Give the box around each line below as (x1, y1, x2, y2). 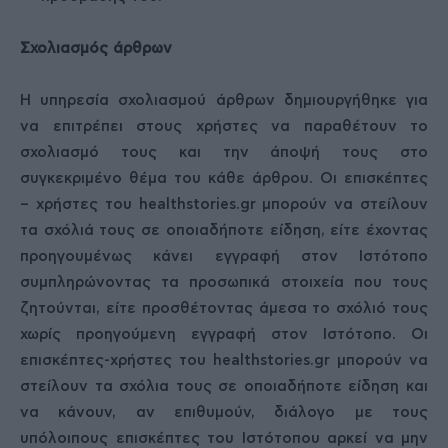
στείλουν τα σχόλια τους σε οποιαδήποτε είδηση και (20, 379, 428, 394)
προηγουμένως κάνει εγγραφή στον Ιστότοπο (20, 249, 428, 264)
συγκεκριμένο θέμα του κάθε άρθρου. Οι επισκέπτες (20, 171, 428, 186)
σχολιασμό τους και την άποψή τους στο (20, 145, 428, 160)
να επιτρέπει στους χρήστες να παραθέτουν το (20, 119, 428, 134)
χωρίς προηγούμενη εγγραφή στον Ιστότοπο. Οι (20, 327, 428, 342)
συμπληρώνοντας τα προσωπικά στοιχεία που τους (20, 275, 428, 290)
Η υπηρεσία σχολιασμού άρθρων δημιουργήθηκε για (20, 93, 428, 108)
